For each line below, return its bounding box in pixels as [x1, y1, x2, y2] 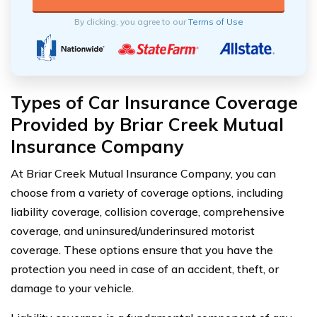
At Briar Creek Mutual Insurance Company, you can [11, 166, 276, 180]
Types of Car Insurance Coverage [11, 91, 298, 113]
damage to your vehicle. [11, 280, 134, 295]
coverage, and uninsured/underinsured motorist [11, 223, 255, 238]
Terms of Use [188, 16, 243, 27]
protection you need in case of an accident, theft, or [11, 261, 279, 276]
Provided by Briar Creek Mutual [11, 113, 284, 135]
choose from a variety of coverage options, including [11, 185, 283, 200]
